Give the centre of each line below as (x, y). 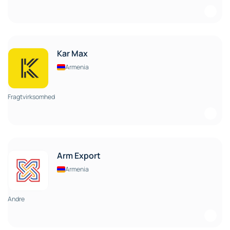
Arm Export (79, 156)
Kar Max (72, 54)
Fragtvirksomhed (31, 97)
